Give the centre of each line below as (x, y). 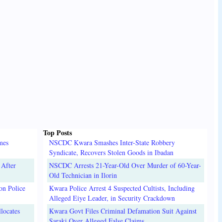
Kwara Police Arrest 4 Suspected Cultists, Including (122, 188)
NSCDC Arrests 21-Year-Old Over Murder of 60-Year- (125, 165)
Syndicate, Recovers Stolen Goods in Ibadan (111, 152)
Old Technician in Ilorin (83, 175)
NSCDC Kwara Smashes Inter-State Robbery (112, 142)
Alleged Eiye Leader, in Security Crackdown (112, 198)
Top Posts (57, 132)
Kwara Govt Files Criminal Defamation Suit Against (123, 211)
